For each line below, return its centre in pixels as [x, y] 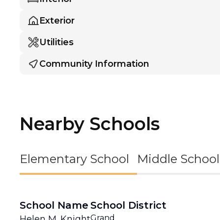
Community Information [94, 64]
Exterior [57, 21]
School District [128, 205]
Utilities [56, 42]
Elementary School [74, 159]
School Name [54, 205]
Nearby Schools [90, 124]
